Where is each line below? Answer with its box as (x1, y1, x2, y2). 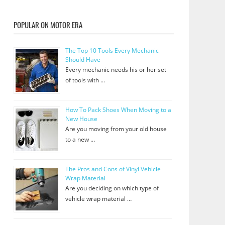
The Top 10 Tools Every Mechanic (65, 46, 159, 55)
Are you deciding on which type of (65, 184, 159, 193)
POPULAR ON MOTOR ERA (13, 19, 82, 30)
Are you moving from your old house (65, 125, 167, 134)
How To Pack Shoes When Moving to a (65, 105, 171, 115)
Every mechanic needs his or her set (65, 65, 166, 74)
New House (65, 115, 97, 124)
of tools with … (65, 76, 105, 85)
